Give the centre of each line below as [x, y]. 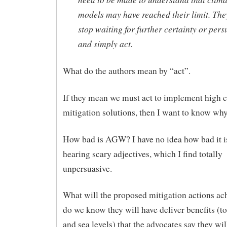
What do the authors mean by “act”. [126, 71]
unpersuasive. [87, 168]
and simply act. [105, 44]
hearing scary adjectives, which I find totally [142, 154]
